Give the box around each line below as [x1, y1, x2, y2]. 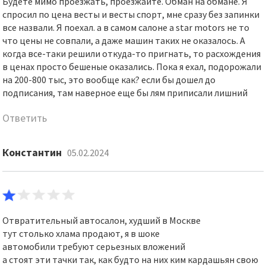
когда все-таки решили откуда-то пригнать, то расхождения [2, 47, 261, 59]
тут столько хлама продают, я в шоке [2, 227, 160, 239]
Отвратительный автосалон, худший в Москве [2, 214, 201, 226]
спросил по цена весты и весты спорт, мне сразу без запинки [2, 8, 260, 20]
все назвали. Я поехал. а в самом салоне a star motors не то [2, 21, 250, 33]
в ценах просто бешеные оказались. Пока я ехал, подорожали [2, 61, 262, 72]
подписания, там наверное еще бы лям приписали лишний [2, 87, 248, 99]
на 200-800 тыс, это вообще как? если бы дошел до [2, 74, 216, 85]
